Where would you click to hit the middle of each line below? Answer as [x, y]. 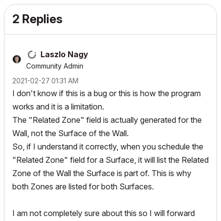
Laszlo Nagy [64, 54]
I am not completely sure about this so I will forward [104, 213]
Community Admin [55, 66]
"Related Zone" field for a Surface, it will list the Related [110, 160]
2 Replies [37, 19]
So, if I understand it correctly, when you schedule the [108, 147]
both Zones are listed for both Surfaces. [83, 186]
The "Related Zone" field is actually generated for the [107, 120]
